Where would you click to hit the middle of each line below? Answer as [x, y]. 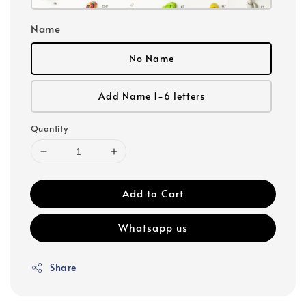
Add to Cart [153, 193]
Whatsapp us [153, 227]
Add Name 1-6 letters [151, 96]
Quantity [50, 128]
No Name [151, 58]
